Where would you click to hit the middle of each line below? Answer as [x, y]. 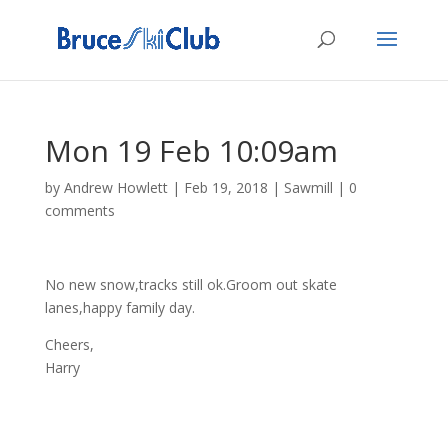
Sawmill [308, 187]
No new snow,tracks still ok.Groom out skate [190, 284]
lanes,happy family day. [119, 307]
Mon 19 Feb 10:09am [191, 150]
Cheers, [69, 344]
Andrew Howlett [115, 187]
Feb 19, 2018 [225, 187]
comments [79, 210]
